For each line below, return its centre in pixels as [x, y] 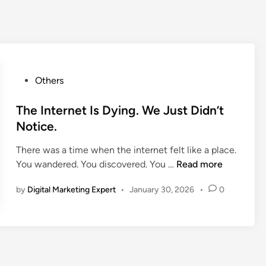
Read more [199, 164]
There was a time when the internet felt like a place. [126, 150]
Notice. [36, 126]
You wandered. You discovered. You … [96, 164]
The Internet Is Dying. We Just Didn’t [120, 110]
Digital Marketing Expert [71, 190]
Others [49, 81]
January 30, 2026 [162, 190]
